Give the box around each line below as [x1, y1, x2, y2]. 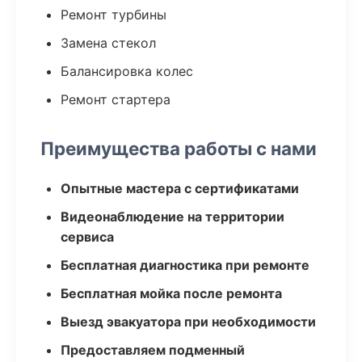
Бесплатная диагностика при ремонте [61, 257, 309, 273]
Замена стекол [61, 35, 156, 51]
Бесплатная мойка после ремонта [61, 285, 282, 301]
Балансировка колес [61, 63, 193, 79]
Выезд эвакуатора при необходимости [61, 314, 316, 330]
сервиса [61, 229, 114, 245]
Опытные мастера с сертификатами [61, 180, 299, 196]
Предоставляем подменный [61, 342, 245, 358]
